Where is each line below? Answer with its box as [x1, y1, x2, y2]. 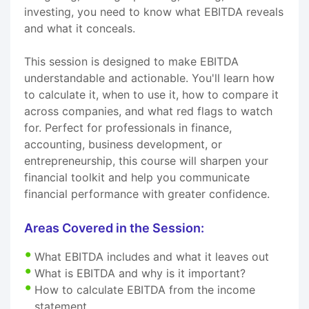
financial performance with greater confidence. [24, 186, 270, 201]
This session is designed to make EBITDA [24, 54, 239, 68]
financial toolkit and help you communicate [24, 170, 250, 184]
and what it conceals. [24, 21, 135, 35]
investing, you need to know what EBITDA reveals [24, 4, 283, 19]
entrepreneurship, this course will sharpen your [24, 153, 268, 168]
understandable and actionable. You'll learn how [24, 70, 275, 85]
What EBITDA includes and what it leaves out [34, 249, 269, 263]
